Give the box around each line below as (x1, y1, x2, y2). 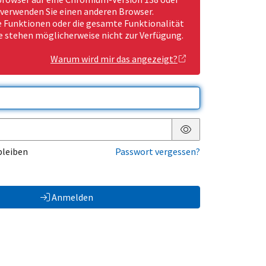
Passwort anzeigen (185, 132, 262, 145)
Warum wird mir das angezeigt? (50, 53, 178, 65)
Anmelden (51, 191, 93, 204)
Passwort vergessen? (115, 145, 200, 158)
